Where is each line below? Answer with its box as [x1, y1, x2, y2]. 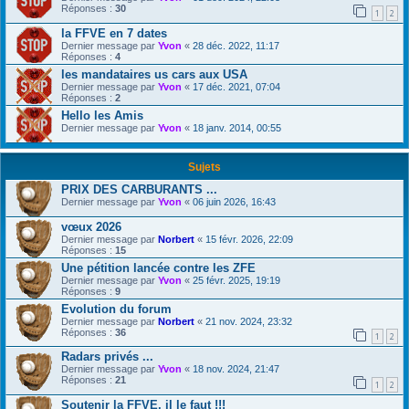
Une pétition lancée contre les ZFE [61, 260, 256, 275]
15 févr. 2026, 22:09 [205, 233, 293, 245]
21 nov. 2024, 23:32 [205, 315, 292, 327]
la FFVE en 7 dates [61, 26, 167, 40]
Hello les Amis [61, 108, 143, 122]
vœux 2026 [61, 219, 121, 234]
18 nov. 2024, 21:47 [193, 363, 279, 375]
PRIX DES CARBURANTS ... [61, 182, 217, 196]
